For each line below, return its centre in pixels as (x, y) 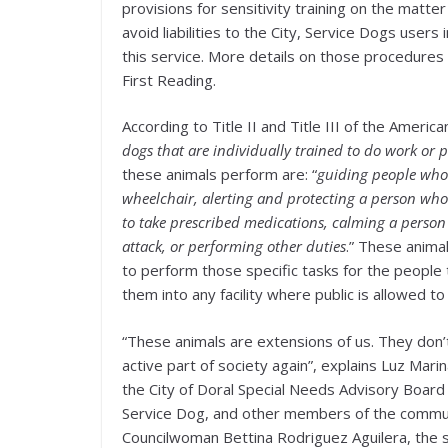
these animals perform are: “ (219, 174)
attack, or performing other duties (234, 246)
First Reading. (169, 79)
